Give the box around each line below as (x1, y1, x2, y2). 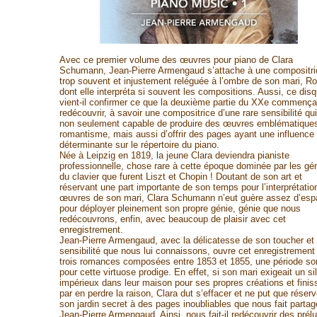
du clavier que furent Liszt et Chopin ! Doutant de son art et (59, 171, 302, 182)
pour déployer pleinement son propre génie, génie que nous (59, 203, 301, 214)
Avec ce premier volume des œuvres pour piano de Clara (59, 54, 293, 65)
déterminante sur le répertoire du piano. (59, 139, 219, 150)
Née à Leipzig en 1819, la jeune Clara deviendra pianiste (59, 150, 289, 161)
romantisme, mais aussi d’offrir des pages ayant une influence (59, 129, 314, 139)
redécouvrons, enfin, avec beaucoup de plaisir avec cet (59, 214, 286, 224)
